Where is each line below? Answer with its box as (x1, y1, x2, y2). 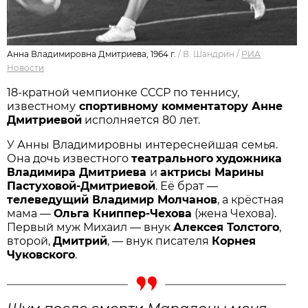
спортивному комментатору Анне (76, 99, 283, 113)
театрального (131, 151, 214, 165)
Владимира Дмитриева (7, 165, 151, 179)
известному (7, 99, 76, 113)
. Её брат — (155, 179, 219, 192)
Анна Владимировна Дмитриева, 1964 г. (7, 48, 177, 59)
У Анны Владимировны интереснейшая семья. (7, 137, 278, 151)
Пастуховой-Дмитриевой (7, 179, 156, 192)
